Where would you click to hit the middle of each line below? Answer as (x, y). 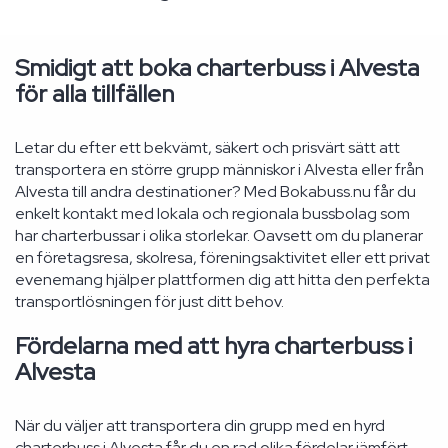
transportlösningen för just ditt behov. (149, 301)
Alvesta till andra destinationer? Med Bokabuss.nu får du (215, 191)
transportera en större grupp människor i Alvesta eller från (219, 169)
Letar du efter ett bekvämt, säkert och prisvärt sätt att (207, 147)
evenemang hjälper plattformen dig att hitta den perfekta (222, 279)
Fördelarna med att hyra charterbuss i (213, 345)
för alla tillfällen (94, 93)
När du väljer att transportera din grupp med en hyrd (200, 425)
